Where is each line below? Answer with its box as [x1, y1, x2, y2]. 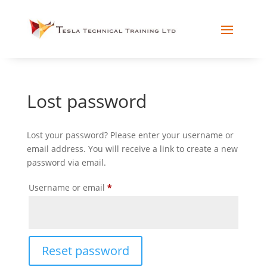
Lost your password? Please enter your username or [26, 129, 234, 141]
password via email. [26, 156, 106, 168]
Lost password [26, 88, 147, 113]
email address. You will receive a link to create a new [26, 142, 238, 154]
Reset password [41, 242, 129, 259]
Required [111, 181, 148, 193]
